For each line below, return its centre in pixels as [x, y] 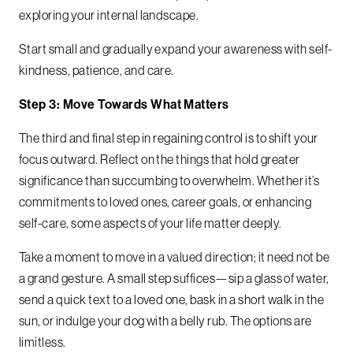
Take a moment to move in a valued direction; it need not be [175, 257]
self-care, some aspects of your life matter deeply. [150, 223]
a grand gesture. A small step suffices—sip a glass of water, [174, 279]
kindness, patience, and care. [97, 71]
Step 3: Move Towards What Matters [124, 104]
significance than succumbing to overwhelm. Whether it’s [169, 181]
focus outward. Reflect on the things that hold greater [160, 160]
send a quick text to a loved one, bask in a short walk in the [172, 300]
